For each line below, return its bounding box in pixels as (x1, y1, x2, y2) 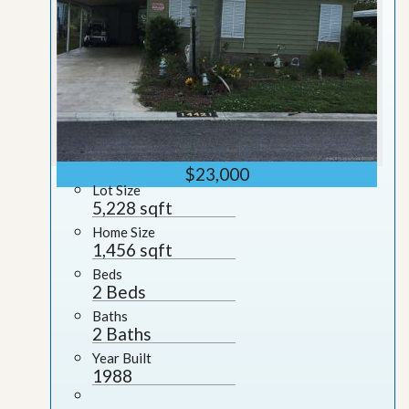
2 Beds (92, 281, 146, 302)
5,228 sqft (92, 197, 173, 218)
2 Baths (92, 323, 152, 344)
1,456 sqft (92, 239, 173, 260)
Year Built (92, 350, 152, 366)
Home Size (92, 224, 155, 240)
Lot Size (92, 182, 141, 198)
